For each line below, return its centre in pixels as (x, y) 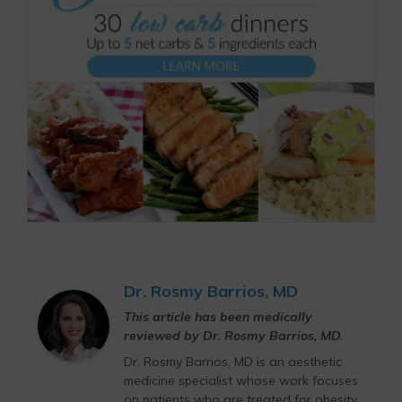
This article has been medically (218, 316)
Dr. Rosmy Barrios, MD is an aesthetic (233, 361)
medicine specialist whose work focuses (241, 380)
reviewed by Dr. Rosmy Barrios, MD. (233, 335)
